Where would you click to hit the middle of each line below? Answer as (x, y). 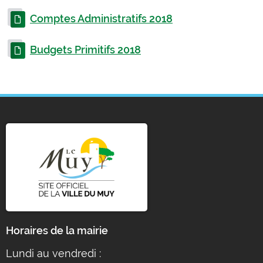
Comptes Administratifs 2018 (101, 18)
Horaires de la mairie (57, 230)
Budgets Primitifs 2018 (85, 50)
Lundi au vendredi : (53, 253)
